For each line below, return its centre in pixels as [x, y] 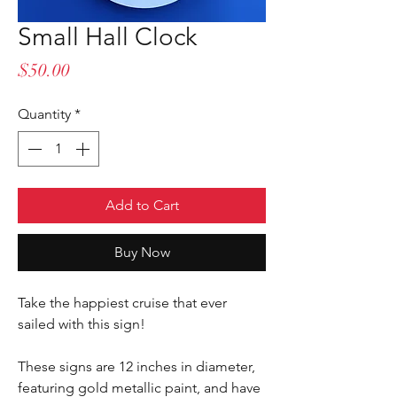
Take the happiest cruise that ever [122, 303]
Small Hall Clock [107, 37]
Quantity [44, 114]
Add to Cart [142, 205]
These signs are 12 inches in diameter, [136, 366]
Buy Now [142, 252]
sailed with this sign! [82, 324]
